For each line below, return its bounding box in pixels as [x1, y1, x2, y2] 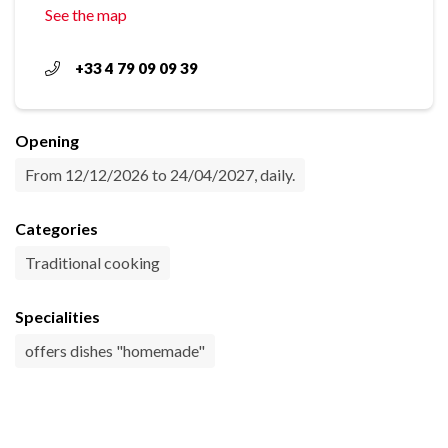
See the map [45, 5, 127, 24]
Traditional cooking [25, 253, 160, 272]
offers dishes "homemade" [25, 341, 205, 360]
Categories [15, 219, 98, 238]
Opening [15, 131, 79, 150]
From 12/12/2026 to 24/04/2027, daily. [25, 165, 295, 184]
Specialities [15, 307, 100, 326]
